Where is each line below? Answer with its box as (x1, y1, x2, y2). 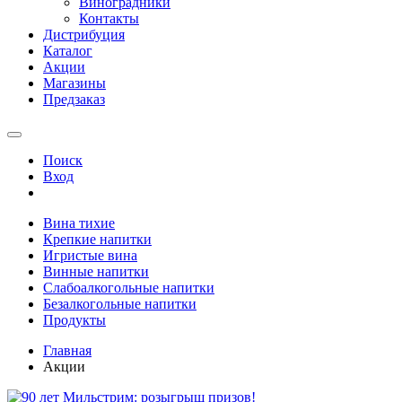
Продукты (43, 312, 106, 328)
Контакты (79, 11, 139, 26)
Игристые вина (43, 248, 137, 263)
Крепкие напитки (43, 232, 152, 247)
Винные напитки (43, 264, 149, 279)
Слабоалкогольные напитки (43, 280, 214, 295)
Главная (43, 343, 92, 358)
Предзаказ (43, 92, 105, 107)
